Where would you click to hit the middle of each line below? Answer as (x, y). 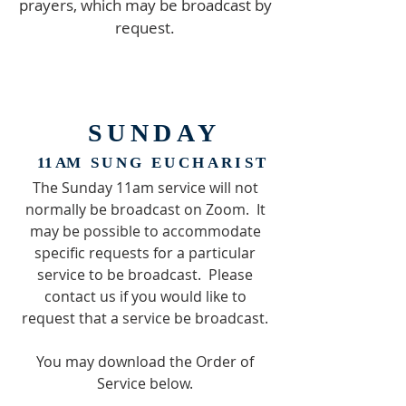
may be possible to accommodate (145, 231)
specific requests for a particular (145, 253)
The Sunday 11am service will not (145, 188)
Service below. (145, 383)
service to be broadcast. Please (145, 275)
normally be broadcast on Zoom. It (145, 209)
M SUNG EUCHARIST (168, 163)
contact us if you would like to (145, 296)
